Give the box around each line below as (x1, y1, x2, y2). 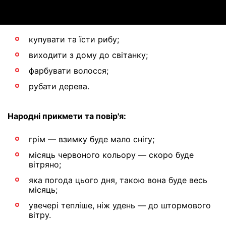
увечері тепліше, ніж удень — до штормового (29, 200, 211, 210)
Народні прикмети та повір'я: (8, 111, 126, 121)
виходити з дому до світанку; (29, 50, 148, 60)
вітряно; (29, 159, 61, 169)
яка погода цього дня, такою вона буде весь (29, 175, 207, 185)
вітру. (29, 210, 51, 220)
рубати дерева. (29, 81, 89, 91)
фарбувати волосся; (29, 66, 108, 76)
